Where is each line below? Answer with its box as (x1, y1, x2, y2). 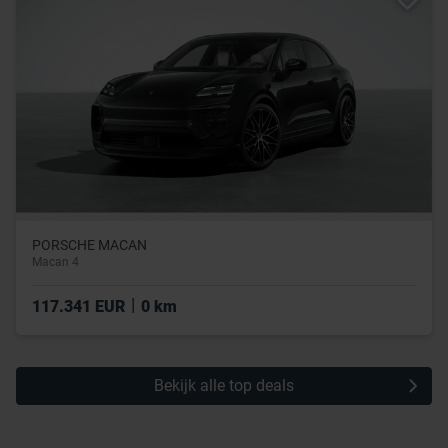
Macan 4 (32, 254, 79, 269)
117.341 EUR (32, 296, 129, 316)
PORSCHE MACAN (32, 236, 147, 253)
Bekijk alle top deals (154, 375, 294, 395)
